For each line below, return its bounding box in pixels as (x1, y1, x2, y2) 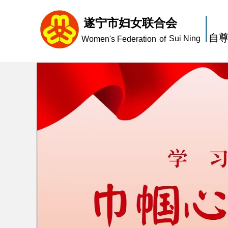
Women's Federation (81, 35, 156, 43)
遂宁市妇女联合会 (83, 17, 177, 30)
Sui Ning (169, 34, 201, 43)
